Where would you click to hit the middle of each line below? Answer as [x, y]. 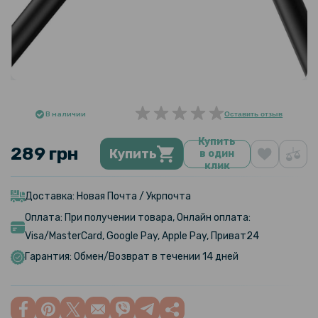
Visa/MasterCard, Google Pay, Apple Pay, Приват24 [142, 236]
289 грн [45, 154]
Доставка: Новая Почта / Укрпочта [108, 196]
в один [217, 154]
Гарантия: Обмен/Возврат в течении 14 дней [132, 257]
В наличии [65, 114]
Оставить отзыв [254, 114]
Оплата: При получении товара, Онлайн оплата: [138, 218]
